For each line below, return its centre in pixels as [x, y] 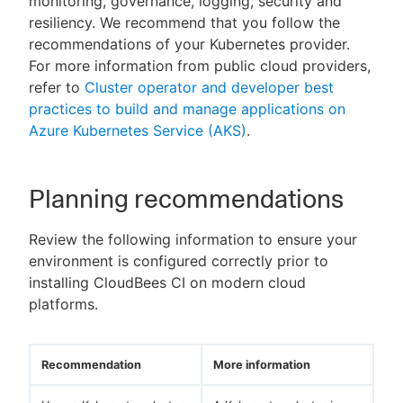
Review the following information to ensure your [193, 240]
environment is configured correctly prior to [179, 261]
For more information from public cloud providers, [200, 66]
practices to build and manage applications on [187, 109]
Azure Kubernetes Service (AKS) [138, 131]
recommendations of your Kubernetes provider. [189, 45]
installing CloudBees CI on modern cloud [167, 283]
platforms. [63, 304]
